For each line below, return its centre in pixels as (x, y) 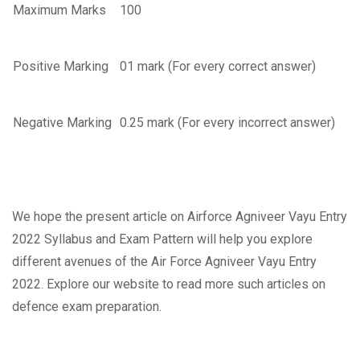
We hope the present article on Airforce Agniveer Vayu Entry (180, 217)
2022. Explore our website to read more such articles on (169, 284)
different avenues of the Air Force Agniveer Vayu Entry (164, 262)
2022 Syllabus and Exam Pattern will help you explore (162, 239)
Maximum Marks (61, 10)
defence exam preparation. (87, 307)
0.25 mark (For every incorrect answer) (229, 123)
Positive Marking (61, 67)
